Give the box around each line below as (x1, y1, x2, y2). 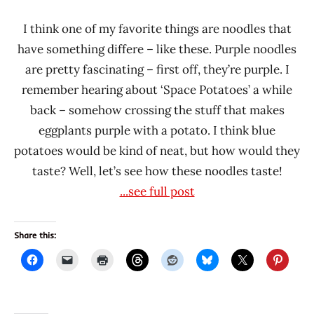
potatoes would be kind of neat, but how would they (14, 143, 300, 159)
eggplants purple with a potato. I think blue (39, 123, 275, 139)
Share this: (14, 230, 56, 241)
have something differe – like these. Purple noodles (18, 41, 296, 57)
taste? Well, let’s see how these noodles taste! (32, 163, 282, 179)
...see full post (119, 184, 195, 200)
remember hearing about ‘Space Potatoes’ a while (22, 82, 292, 98)
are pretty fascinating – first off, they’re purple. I (25, 62, 289, 78)
